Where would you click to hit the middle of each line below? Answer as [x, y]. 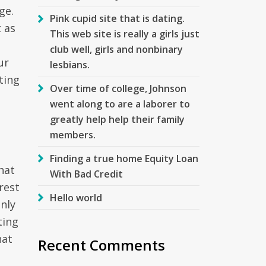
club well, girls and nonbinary [116, 50]
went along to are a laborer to [120, 104]
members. [72, 134]
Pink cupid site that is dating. [117, 19]
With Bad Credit [86, 174]
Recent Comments [101, 245]
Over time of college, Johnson [118, 88]
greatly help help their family [117, 119]
